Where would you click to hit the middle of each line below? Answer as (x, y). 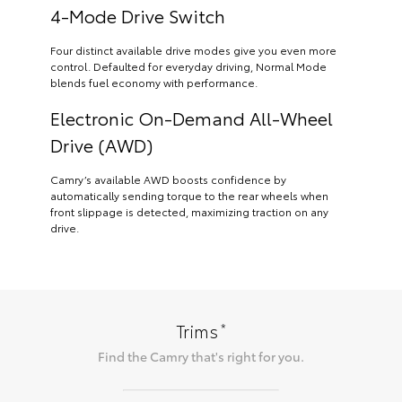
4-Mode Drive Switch (138, 16)
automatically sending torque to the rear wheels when (189, 196)
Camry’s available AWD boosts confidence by (168, 179)
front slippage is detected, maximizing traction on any (189, 212)
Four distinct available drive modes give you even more (193, 50)
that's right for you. (246, 357)
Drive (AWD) (101, 145)
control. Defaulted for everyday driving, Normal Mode (188, 66)
